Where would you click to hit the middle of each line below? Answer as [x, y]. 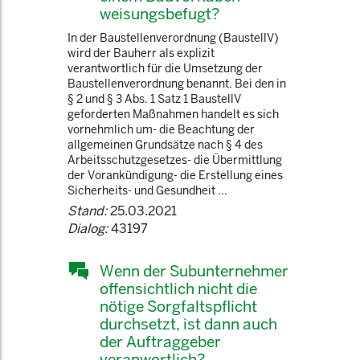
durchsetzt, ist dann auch [188, 324]
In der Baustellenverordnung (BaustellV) [173, 38]
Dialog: [88, 229]
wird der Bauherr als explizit [141, 53]
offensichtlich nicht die [178, 288]
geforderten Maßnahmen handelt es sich [173, 114]
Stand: [87, 211]
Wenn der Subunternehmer [194, 271]
